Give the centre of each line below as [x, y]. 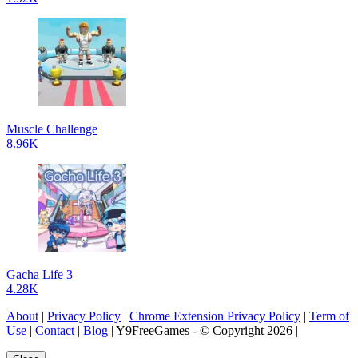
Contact [55, 330]
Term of [329, 316]
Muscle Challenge [52, 129]
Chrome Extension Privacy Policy [215, 316]
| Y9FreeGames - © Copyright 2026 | [203, 330]
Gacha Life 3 [40, 274]
